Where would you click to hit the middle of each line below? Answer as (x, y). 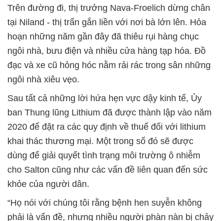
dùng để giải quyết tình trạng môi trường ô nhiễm (104, 155)
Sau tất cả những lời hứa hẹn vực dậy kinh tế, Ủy (105, 98)
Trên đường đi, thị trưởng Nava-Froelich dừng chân (109, 8)
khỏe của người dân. (48, 184)
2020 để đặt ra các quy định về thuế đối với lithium (107, 127)
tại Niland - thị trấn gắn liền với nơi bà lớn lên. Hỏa (107, 22)
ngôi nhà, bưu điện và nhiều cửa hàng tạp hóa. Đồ (107, 51)
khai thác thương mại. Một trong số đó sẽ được (100, 141)
